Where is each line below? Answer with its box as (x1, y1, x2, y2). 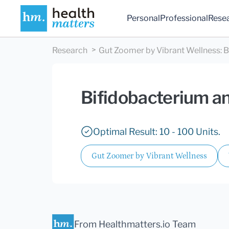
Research (52, 45, 87, 56)
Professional (160, 13, 209, 24)
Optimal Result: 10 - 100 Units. (93, 126, 220, 138)
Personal (127, 13, 161, 24)
